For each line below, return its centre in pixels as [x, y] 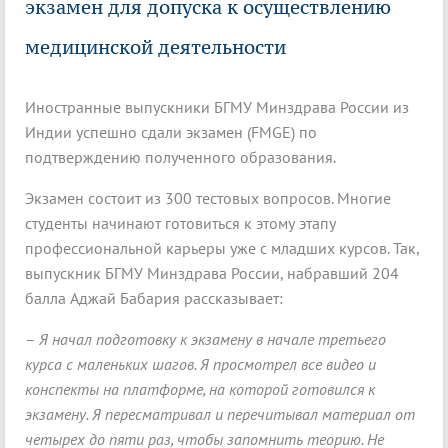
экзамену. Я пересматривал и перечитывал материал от [220, 414]
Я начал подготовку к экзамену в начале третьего [212, 339]
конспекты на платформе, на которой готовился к [200, 389]
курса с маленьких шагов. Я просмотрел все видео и [200, 364]
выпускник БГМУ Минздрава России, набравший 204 [212, 273]
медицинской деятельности [155, 47]
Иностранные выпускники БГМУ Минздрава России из [217, 107]
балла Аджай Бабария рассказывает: [154, 298]
